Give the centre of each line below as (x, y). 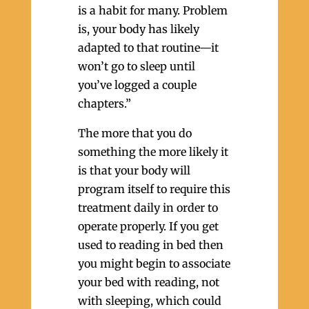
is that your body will (134, 170)
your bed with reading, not (148, 282)
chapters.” (104, 103)
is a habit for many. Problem (152, 10)
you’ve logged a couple (137, 85)
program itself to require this (154, 189)
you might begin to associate (154, 263)
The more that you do (134, 133)
